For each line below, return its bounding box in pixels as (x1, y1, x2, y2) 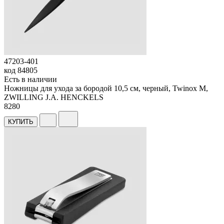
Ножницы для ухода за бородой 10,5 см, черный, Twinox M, (4, 83, 208, 92)
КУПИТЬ (8, 117, 33, 125)
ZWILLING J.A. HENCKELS (4, 92, 103, 101)
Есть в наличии (4, 74, 57, 83)
